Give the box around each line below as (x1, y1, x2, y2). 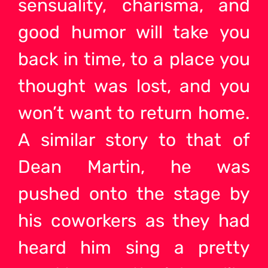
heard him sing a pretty (18, 237, 250, 259)
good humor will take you (18, 22, 250, 44)
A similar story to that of (18, 129, 250, 151)
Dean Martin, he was (18, 156, 250, 178)
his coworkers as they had (18, 210, 250, 232)
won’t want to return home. (18, 102, 250, 124)
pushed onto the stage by (18, 183, 250, 205)
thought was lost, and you (18, 75, 250, 98)
